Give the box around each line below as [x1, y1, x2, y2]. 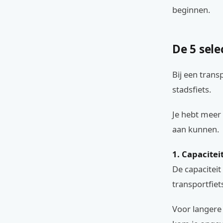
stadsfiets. [172, 84, 211, 95]
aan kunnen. [172, 123, 219, 135]
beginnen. [172, 4, 210, 15]
